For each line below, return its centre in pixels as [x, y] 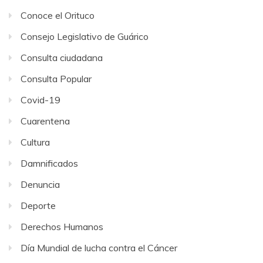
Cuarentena [45, 121]
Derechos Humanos [62, 227]
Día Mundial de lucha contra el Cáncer [99, 248]
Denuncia [40, 185]
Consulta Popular [56, 79]
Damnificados [49, 163]
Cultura [35, 142]
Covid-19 [41, 100]
